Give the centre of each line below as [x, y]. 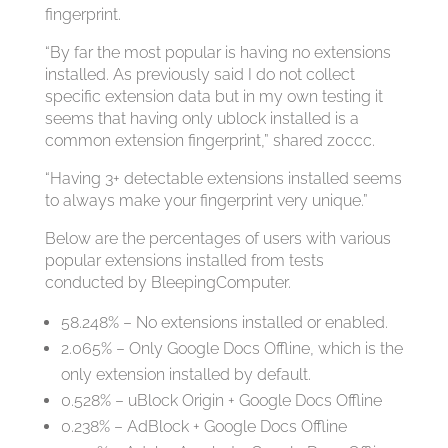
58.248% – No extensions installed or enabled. [224, 323]
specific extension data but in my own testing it [213, 97]
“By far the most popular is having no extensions [217, 53]
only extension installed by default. [185, 375]
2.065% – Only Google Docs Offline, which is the [231, 349]
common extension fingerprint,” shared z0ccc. [209, 141]
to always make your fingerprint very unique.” [206, 201]
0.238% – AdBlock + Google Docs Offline [203, 427]
